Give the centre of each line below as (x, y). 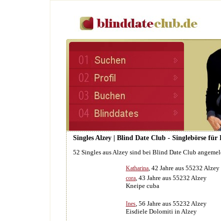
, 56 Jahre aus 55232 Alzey (171, 203)
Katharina (137, 168)
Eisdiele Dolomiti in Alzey (161, 211)
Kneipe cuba (143, 186)
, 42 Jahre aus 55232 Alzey (184, 168)
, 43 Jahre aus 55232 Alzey (171, 178)
